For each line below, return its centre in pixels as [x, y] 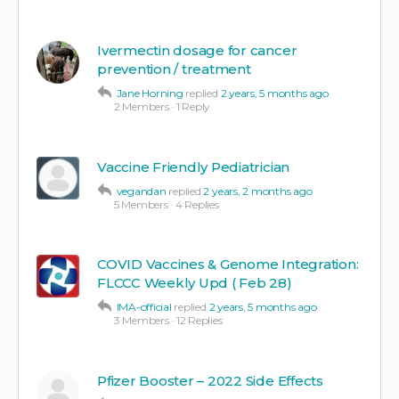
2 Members [141, 106]
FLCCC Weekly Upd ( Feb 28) [195, 282]
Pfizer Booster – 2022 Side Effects [210, 380]
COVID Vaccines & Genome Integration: [228, 264]
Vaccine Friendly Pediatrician [194, 167]
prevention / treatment [174, 69]
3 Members [141, 320]
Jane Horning [150, 93]
